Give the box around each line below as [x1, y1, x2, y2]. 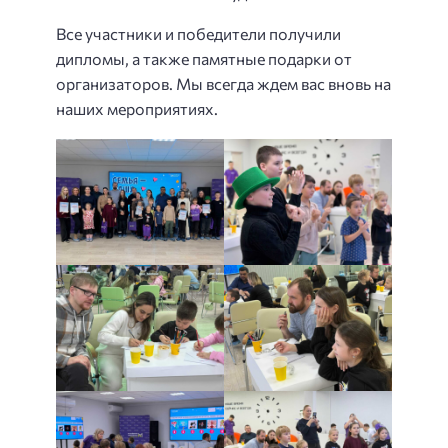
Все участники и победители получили [56, 24, 341, 44]
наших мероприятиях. [56, 99, 218, 119]
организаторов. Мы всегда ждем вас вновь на [56, 74, 391, 94]
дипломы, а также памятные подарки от [56, 49, 352, 69]
